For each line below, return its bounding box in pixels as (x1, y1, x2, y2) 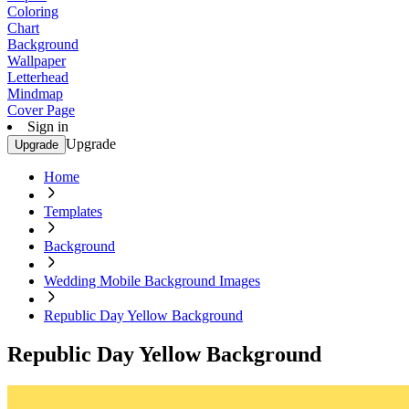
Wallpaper (7, 53, 66, 68)
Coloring (7, 4, 58, 19)
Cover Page (7, 102, 75, 118)
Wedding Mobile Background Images (44, 273, 260, 288)
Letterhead (7, 69, 68, 85)
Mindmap (7, 86, 63, 101)
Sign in (27, 119, 68, 134)
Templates (44, 204, 102, 219)
